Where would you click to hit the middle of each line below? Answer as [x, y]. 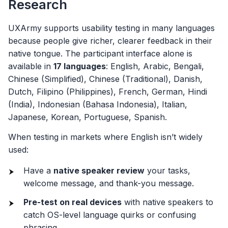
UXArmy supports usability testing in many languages [111, 28]
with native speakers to [167, 202]
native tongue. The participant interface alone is [100, 53]
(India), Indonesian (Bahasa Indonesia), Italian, [98, 104]
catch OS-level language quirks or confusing [110, 215]
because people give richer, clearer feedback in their [110, 40]
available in [31, 66]
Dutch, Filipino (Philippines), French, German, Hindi [108, 91]
